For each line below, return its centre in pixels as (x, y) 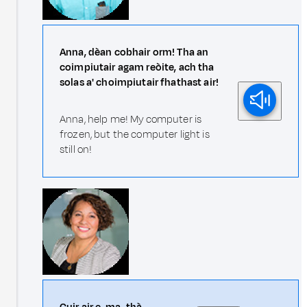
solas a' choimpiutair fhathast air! (139, 82)
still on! (76, 149)
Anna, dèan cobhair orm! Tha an (134, 52)
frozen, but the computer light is (135, 134)
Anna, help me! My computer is (131, 119)
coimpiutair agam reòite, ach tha (137, 67)
